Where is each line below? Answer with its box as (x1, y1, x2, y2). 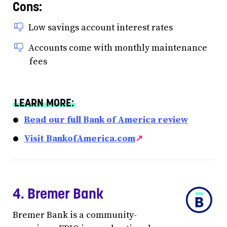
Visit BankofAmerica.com (24, 132, 135, 144)
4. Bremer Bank (13, 184, 104, 203)
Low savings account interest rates (28, 21, 173, 33)
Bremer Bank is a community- (13, 209, 137, 221)
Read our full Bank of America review (24, 113, 188, 126)
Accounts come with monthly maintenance (28, 42, 207, 54)
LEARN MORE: (14, 95, 74, 109)
